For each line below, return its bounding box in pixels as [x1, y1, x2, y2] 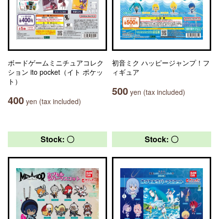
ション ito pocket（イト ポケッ [8, 67, 103, 77]
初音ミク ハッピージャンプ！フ [112, 58, 210, 67]
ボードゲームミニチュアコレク [8, 58, 104, 67]
